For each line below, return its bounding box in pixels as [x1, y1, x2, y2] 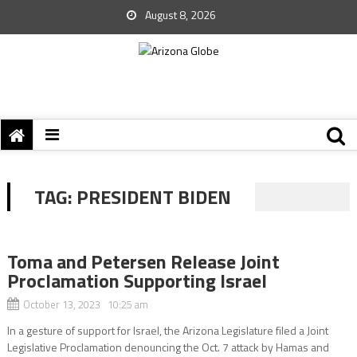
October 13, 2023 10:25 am [22, 296, 148, 312]
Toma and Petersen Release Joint [6, 247, 280, 276]
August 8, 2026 [143, 6, 216, 23]
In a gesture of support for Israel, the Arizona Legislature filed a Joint [6, 322, 328, 339]
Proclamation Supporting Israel [6, 266, 267, 295]
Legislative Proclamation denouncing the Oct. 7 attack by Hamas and [6, 339, 329, 355]
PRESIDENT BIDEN [76, 182, 231, 211]
